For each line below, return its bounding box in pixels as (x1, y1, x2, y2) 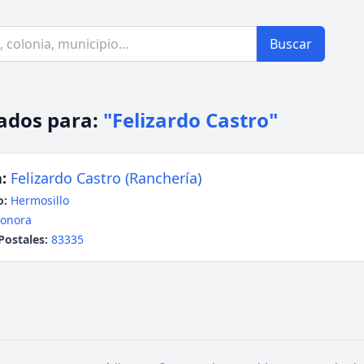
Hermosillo (11, 193, 69, 208)
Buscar (270, 35, 312, 53)
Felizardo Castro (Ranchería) (11, 168, 201, 188)
